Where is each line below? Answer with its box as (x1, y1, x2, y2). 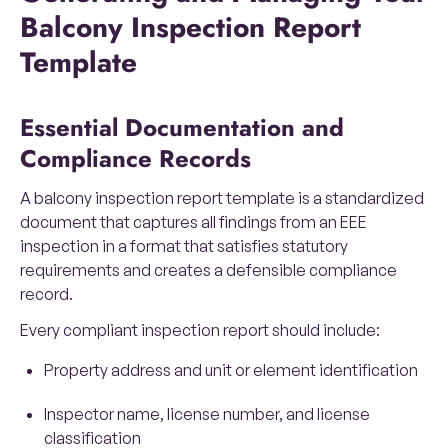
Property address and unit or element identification (44, 360, 418, 381)
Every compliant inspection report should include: (20, 320, 380, 341)
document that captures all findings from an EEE (20, 212, 367, 233)
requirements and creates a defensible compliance (20, 260, 397, 281)
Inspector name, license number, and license (44, 404, 370, 425)
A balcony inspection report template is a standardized (20, 188, 424, 209)
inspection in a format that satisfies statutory (20, 236, 348, 257)
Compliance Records (20, 141, 251, 177)
